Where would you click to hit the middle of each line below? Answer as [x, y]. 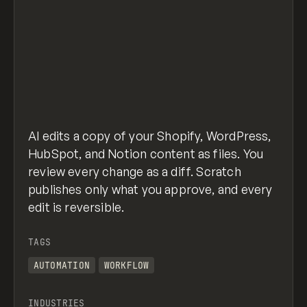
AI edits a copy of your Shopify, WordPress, [150, 135]
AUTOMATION [62, 265]
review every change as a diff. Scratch [135, 171]
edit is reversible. [76, 207]
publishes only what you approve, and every [150, 189]
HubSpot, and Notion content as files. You [146, 153]
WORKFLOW [126, 265]
